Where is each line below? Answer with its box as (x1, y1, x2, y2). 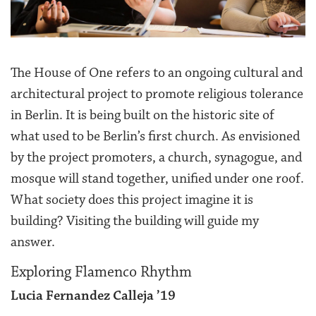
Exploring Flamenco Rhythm (11, 262, 192, 282)
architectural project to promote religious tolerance (11, 85, 303, 103)
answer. (11, 233, 55, 251)
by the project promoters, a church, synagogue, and (11, 149, 302, 166)
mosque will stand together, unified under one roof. (11, 170, 304, 188)
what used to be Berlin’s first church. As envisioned (11, 128, 300, 145)
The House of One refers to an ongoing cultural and (11, 64, 303, 82)
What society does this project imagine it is (11, 191, 253, 209)
